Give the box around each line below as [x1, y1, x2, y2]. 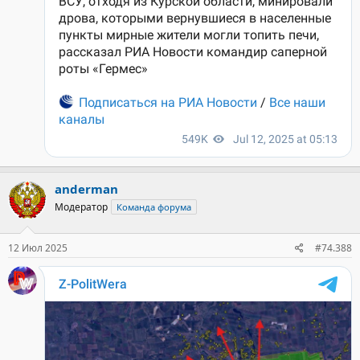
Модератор [55, 199, 108, 214]
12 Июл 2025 [8, 241, 67, 255]
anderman [55, 180, 118, 197]
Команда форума [117, 200, 191, 213]
